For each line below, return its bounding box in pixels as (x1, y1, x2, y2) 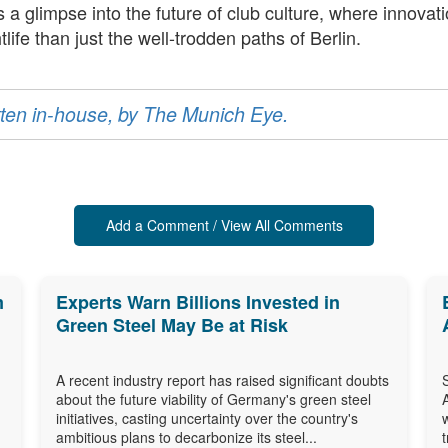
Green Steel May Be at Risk (55, 311, 288, 338)
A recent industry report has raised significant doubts (55, 369, 389, 390)
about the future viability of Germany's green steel (55, 388, 371, 409)
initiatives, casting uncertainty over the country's (55, 407, 358, 428)
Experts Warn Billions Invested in (55, 288, 340, 315)
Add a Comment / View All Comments (105, 214, 343, 235)
